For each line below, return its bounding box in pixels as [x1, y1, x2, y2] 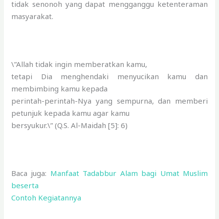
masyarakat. [11, 11, 54, 21]
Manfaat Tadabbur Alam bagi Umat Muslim [50, 168, 208, 178]
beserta [11, 180, 39, 190]
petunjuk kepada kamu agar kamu [11, 108, 130, 118]
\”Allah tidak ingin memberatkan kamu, [11, 59, 148, 69]
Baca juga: [11, 168, 50, 178]
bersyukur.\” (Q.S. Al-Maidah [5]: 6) [11, 120, 128, 130]
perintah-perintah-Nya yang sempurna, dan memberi [11, 95, 208, 106]
